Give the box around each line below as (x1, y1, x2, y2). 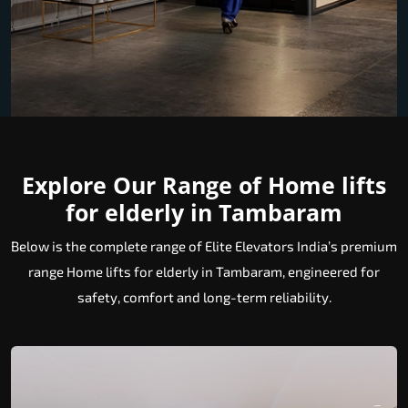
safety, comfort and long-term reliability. (76, 289, 331, 306)
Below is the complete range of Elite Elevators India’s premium (11, 238, 397, 255)
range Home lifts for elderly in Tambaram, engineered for (28, 263, 380, 280)
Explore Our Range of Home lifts (22, 169, 386, 201)
